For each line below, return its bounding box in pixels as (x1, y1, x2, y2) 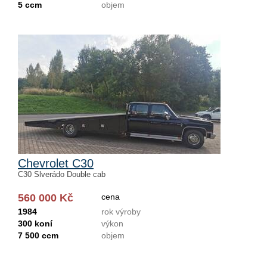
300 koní (18, 219, 52, 228)
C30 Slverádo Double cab (18, 170, 105, 179)
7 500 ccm (18, 231, 58, 240)
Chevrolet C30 (18, 157, 94, 170)
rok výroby (101, 207, 141, 216)
